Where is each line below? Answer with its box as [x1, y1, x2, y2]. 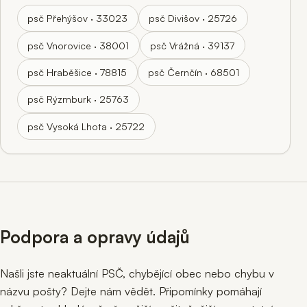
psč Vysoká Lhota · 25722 [27, 119, 145, 132]
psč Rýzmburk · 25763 [27, 93, 130, 106]
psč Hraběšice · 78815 [27, 66, 127, 78]
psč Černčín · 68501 [148, 66, 240, 78]
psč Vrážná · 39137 [150, 38, 235, 51]
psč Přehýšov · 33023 [27, 12, 128, 25]
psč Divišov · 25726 [149, 12, 238, 25]
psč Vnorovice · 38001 [27, 38, 130, 51]
